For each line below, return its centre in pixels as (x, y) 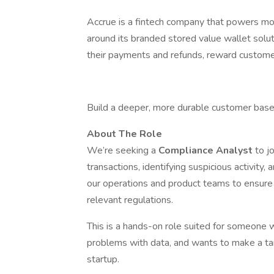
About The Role (124, 134)
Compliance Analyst (207, 150)
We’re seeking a (123, 150)
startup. (103, 259)
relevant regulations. (130, 200)
